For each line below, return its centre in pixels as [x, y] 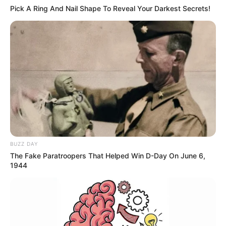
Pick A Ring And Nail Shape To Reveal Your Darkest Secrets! [110, 9]
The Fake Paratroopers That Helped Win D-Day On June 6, [108, 156]
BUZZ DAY [24, 144]
